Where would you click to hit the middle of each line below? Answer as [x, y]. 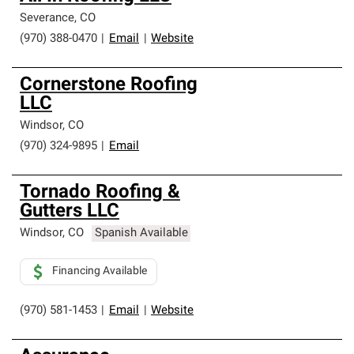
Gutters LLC [70, 212]
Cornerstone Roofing [109, 85]
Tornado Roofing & [100, 193]
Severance [47, 19]
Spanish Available [141, 233]
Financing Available [100, 271]
